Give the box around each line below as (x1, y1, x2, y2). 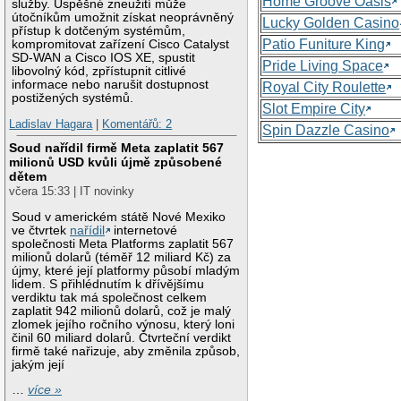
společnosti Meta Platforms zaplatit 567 (12, 236, 235, 251)
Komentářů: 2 (102, 117, 173, 132)
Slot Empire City (262, 100, 366, 116)
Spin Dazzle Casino (262, 122, 390, 138)
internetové (110, 223, 178, 237)
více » (28, 383, 63, 397)
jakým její (12, 357, 65, 371)
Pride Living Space (262, 57, 384, 73)
